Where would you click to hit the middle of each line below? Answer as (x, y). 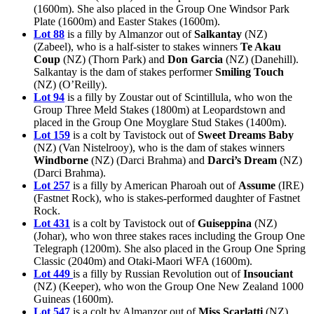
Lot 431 (52, 224)
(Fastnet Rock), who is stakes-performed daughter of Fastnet (167, 198)
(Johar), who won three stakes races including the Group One (169, 236)
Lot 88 (49, 34)
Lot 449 (52, 274)
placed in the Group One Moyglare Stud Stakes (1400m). (160, 123)
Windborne (61, 161)
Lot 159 (52, 135)
